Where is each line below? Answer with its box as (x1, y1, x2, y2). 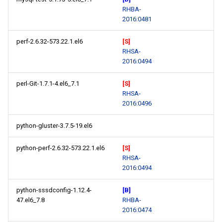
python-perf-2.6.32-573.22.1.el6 (16, 144, 105, 152)
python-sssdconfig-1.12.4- (16, 186, 92, 194)
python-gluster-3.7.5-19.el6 (16, 122, 92, 129)
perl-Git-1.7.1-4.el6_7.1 (16, 80, 79, 87)
